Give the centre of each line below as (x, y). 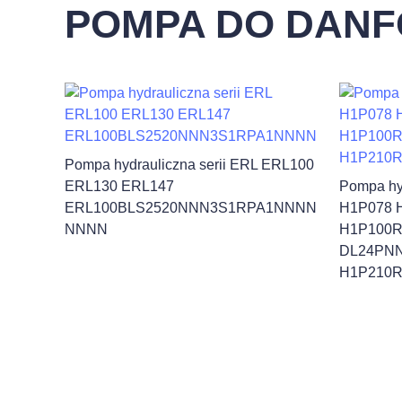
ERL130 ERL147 (119, 186)
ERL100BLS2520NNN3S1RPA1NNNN (191, 208)
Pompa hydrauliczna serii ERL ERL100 (189, 165)
